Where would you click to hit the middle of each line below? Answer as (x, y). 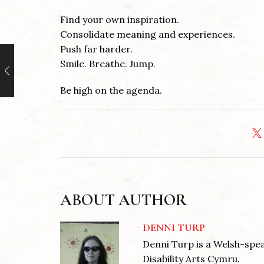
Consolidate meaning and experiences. (148, 34)
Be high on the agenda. (111, 90)
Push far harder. (96, 49)
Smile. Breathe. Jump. (108, 64)
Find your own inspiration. (120, 20)
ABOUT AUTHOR (123, 200)
